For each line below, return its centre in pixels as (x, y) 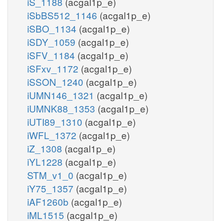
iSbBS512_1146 (63, 15)
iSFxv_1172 (54, 68)
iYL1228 (46, 161)
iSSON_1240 (56, 81)
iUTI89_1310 (56, 121)
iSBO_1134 (53, 28)
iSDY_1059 (53, 41)
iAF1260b (49, 201)
